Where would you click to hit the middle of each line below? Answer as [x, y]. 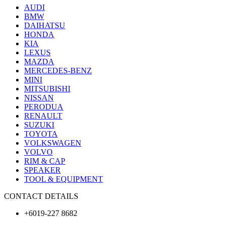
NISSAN [39, 97]
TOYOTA [41, 134]
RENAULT [43, 116]
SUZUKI [39, 125]
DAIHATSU [45, 25]
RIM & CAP [45, 161]
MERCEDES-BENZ [58, 70]
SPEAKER [42, 170]
